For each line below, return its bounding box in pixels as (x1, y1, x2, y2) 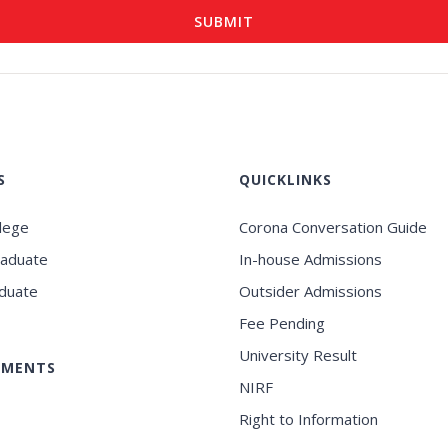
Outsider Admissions (238, 280, 382, 301)
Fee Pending (238, 312, 325, 333)
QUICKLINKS (238, 169, 332, 189)
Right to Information (238, 408, 378, 429)
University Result (238, 344, 357, 365)
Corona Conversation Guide (238, 216, 427, 237)
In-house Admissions (238, 248, 382, 269)
